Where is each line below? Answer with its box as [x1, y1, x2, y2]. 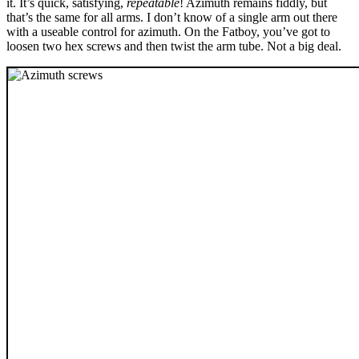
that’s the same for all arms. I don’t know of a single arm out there [6, 10, 337, 24]
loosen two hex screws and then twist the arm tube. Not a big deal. [6, 38, 341, 53]
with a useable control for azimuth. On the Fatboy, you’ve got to [6, 24, 330, 38]
